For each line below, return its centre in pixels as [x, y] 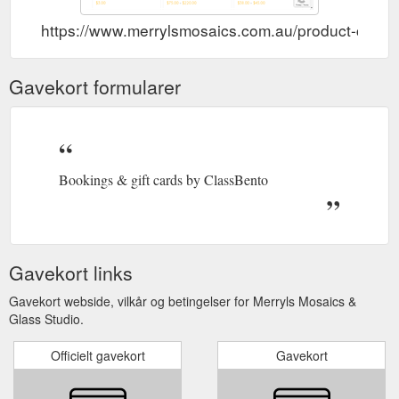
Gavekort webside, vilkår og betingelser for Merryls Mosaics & [183, 301]
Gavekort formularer [95, 86]
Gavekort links [71, 272]
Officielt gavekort [98, 355]
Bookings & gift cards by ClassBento [163, 179]
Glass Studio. [46, 318]
